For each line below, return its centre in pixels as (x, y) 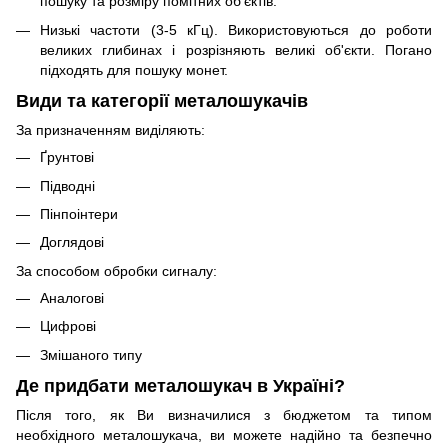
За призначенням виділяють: (110, 130)
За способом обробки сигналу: (116, 270)
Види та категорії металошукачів (162, 100)
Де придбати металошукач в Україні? (180, 385)
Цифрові (68, 326)
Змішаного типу (91, 354)
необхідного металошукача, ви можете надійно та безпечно (224, 435)
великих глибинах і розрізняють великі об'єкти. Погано (236, 49)
